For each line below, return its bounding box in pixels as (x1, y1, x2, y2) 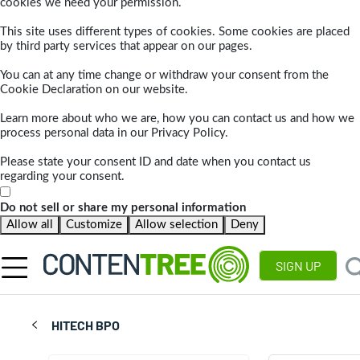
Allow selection (135, 219, 218, 231)
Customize (66, 219, 122, 231)
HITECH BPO (51, 317, 121, 333)
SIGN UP (276, 258, 321, 274)
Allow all (6, 219, 53, 231)
